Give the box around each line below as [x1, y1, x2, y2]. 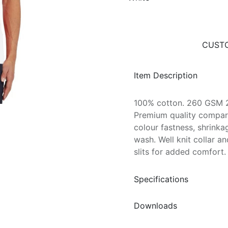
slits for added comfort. [134, 147, 226, 157]
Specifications [134, 174, 188, 184]
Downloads [134, 200, 177, 211]
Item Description [134, 70, 197, 80]
